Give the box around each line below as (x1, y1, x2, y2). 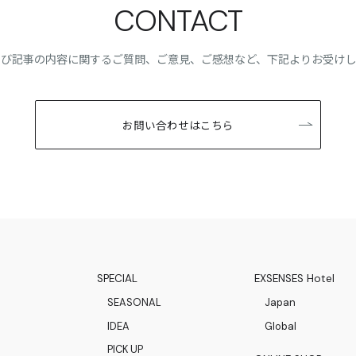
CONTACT (114, 2, 242, 41)
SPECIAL (97, 271, 137, 285)
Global (264, 319, 296, 333)
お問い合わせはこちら (122, 116, 234, 133)
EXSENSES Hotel (254, 271, 335, 285)
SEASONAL (106, 295, 161, 309)
